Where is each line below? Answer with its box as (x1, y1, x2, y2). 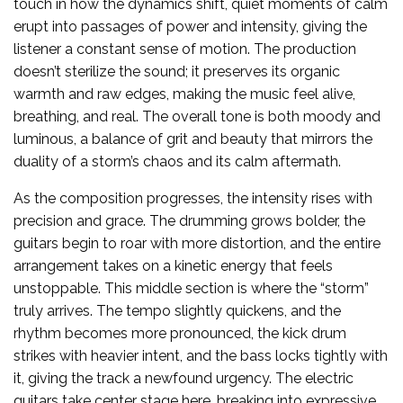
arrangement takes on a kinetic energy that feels (13, 257, 333, 275)
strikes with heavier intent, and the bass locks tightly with (13, 347, 388, 365)
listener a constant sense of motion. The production (13, 40, 356, 58)
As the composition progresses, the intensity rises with (13, 190, 372, 208)
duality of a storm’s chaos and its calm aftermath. (13, 153, 341, 171)
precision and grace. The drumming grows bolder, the (13, 212, 365, 230)
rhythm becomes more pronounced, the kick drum (13, 325, 346, 343)
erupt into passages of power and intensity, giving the (13, 18, 367, 36)
